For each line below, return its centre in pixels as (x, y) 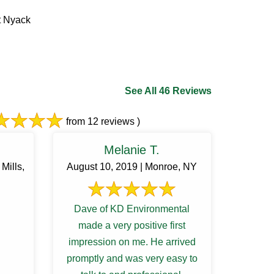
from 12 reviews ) (102, 122)
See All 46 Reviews (168, 91)
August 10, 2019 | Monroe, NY (132, 167)
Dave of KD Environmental (132, 209)
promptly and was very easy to (132, 258)
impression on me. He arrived (132, 242)
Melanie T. (132, 150)
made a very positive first (132, 225)
